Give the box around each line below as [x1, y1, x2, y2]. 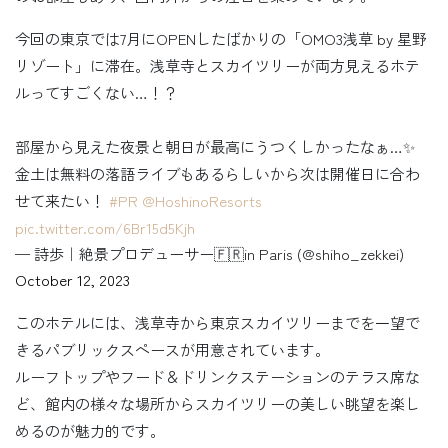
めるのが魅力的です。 [15, 420, 165, 442]
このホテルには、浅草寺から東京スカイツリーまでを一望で [15, 312, 420, 334]
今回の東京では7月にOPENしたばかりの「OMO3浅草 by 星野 [15, 28, 427, 50]
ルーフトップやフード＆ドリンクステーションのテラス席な [15, 366, 420, 388]
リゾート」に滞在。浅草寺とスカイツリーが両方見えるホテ [15, 55, 420, 77]
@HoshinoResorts [142, 190, 262, 212]
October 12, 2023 [15, 269, 130, 291]
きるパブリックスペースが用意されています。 [15, 339, 330, 361]
